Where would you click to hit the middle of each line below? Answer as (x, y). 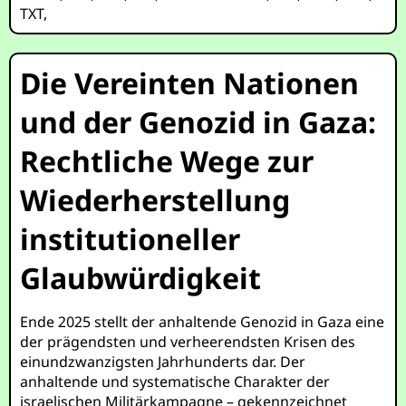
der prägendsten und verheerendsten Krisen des (188, 342)
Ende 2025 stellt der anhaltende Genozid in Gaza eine (203, 322)
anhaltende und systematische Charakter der (175, 382)
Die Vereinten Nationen (190, 83)
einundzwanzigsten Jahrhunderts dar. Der (163, 362)
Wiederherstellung (155, 200)
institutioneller (130, 239)
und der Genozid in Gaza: (198, 122)
